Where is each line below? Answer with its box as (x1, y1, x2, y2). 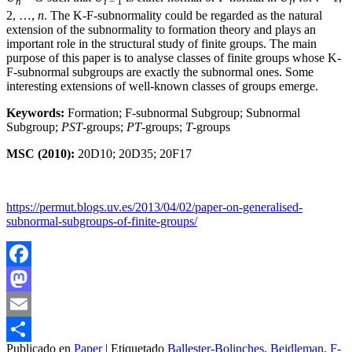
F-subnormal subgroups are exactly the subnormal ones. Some (6, 64, 313, 79)
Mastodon (6, 296, 56, 310)
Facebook (6, 271, 55, 285)
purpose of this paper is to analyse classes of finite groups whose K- (6, 50, 341, 64)
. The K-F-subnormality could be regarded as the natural (44, 8, 322, 22)
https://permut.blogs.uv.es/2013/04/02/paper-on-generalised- (6, 200, 302, 214)
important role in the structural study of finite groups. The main (6, 36, 317, 50)
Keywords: (6, 105, 64, 119)
